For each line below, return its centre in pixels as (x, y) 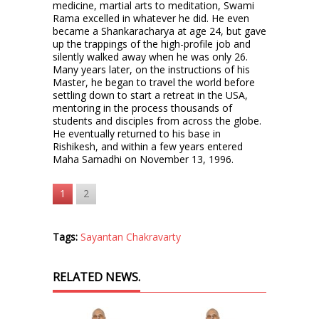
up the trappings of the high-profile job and (152, 43)
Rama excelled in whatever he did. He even (151, 18)
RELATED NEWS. (96, 277)
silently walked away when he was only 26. (150, 56)
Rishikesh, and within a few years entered (148, 146)
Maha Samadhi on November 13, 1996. (143, 159)
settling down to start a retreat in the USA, (150, 95)
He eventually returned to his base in (137, 133)
